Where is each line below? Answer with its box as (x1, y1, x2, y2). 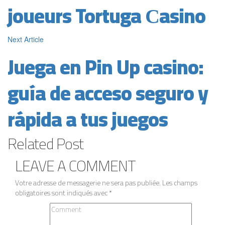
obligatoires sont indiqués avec (15, 186, 109, 199)
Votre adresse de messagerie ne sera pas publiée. (15, 176, 161, 189)
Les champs (161, 176, 197, 189)
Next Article (8, 34, 44, 44)
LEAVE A (15, 151, 69, 180)
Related (8, 129, 56, 158)
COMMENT (69, 151, 135, 180)
